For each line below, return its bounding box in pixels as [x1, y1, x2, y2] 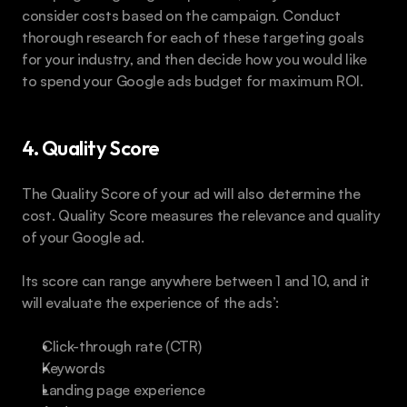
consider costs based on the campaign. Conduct [22, 5, 341, 25]
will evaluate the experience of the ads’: [22, 293, 279, 312]
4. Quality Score [22, 134, 160, 161]
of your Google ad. [22, 227, 144, 246]
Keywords [42, 358, 105, 377]
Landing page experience [42, 380, 205, 399]
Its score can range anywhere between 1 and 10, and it [22, 271, 371, 290]
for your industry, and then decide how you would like [22, 49, 368, 68]
